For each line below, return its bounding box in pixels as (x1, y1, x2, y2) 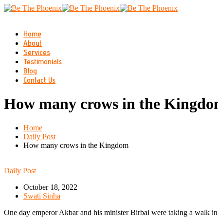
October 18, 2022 (23, 182, 77, 191)
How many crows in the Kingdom (23, 141, 128, 149)
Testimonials (23, 57, 62, 66)
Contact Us (23, 75, 55, 85)
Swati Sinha (23, 191, 60, 200)
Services (23, 48, 50, 57)
